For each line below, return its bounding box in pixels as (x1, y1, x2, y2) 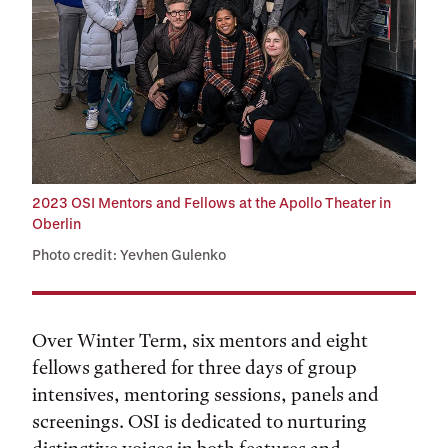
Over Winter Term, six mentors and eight (32, 329, 368, 352)
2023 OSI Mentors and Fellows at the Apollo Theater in (32, 194, 391, 211)
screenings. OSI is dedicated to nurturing (32, 410, 367, 433)
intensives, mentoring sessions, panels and (32, 383, 379, 406)
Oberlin (32, 215, 81, 232)
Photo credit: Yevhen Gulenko (32, 246, 226, 263)
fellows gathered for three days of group (32, 356, 357, 379)
